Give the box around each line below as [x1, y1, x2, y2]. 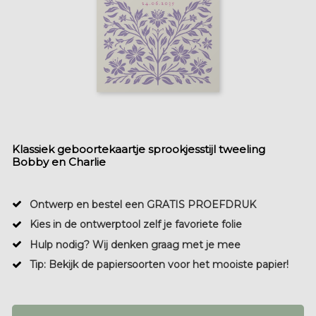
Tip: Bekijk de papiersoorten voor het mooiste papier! [30, 258, 288, 272]
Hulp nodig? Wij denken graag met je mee [30, 238, 241, 251]
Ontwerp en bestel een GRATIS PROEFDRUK [30, 197, 256, 211]
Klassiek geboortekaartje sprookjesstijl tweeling [12, 142, 265, 156]
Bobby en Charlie [12, 154, 106, 169]
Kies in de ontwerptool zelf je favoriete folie [30, 218, 242, 231]
